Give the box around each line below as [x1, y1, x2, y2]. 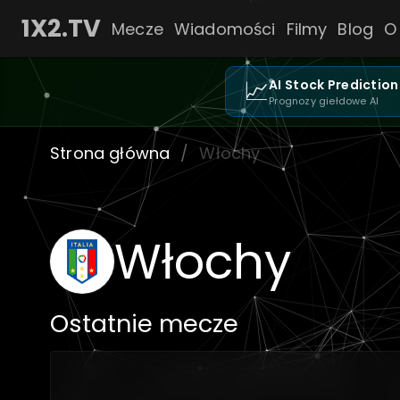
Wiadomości [173, 17, 276, 40]
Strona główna [50, 142, 171, 164]
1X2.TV [21, 12, 101, 45]
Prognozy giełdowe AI [269, 94, 379, 108]
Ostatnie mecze [50, 307, 238, 340]
